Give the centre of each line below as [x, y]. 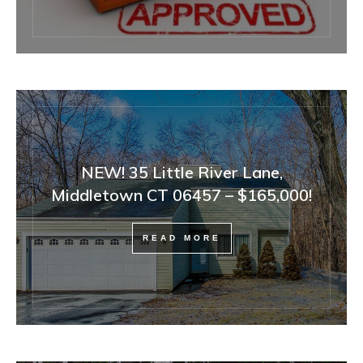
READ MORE [181, 237]
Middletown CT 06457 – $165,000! [181, 194]
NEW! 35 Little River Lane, [181, 172]
